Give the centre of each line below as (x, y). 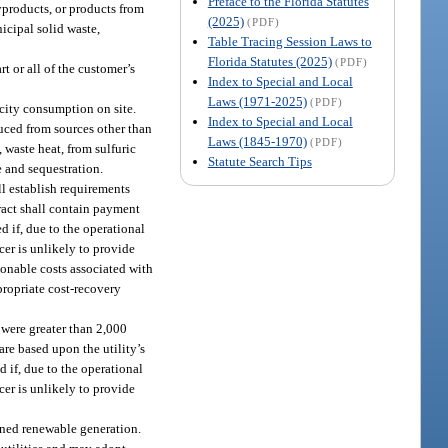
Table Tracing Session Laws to (289, 41)
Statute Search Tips (259, 161)
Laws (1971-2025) (257, 101)
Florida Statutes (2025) (269, 61)
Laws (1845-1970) (257, 141)
